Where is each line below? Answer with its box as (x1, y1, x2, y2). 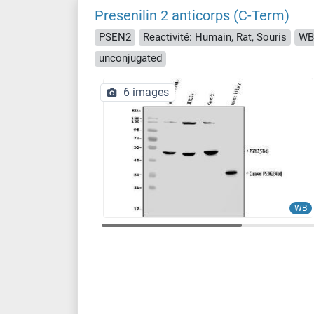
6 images (123, 86, 169, 99)
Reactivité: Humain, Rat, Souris (143, 30, 287, 43)
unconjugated (99, 52, 162, 65)
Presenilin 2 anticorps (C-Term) (95, 7, 289, 24)
